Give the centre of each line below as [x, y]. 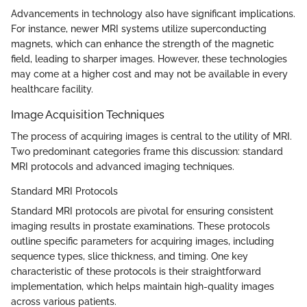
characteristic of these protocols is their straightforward [136, 271]
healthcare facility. [52, 89]
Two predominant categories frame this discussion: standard [147, 151]
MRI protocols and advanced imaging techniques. [123, 166]
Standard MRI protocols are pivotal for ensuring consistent [142, 211]
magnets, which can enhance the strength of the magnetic [143, 44]
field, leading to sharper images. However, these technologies [149, 59]
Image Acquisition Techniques [88, 114]
